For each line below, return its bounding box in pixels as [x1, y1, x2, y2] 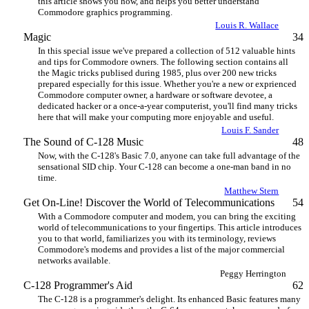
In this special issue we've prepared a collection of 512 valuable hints [38, 46, 295, 56]
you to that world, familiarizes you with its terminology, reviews [38, 233, 276, 243]
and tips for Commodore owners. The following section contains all [38, 57, 288, 67]
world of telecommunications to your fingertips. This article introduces [38, 222, 301, 232]
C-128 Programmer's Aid [23, 279, 132, 291]
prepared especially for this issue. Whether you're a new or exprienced [38, 79, 297, 89]
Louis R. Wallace [215, 20, 279, 30]
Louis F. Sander [221, 125, 279, 135]
